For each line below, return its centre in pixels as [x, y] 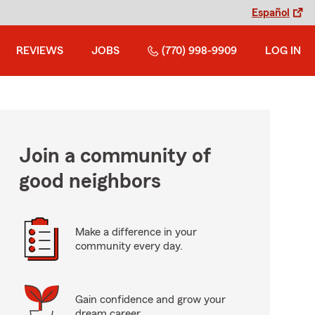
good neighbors [90, 181]
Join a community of [115, 156]
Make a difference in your [136, 232]
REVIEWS [40, 51]
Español [271, 13]
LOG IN [283, 51]
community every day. [129, 246]
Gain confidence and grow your [150, 300]
